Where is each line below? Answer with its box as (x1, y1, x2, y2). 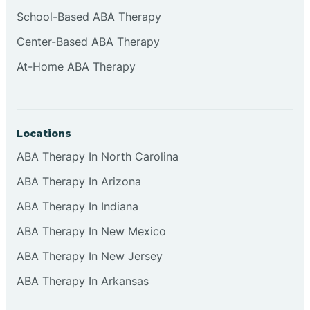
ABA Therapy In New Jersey (17, 248, 163, 263)
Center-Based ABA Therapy (17, 34, 160, 48)
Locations (17, 127, 71, 140)
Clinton (138, 85, 172, 96)
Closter (138, 129, 172, 140)
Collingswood (122, 174, 188, 185)
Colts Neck (129, 218, 181, 229)
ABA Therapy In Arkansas (17, 273, 149, 288)
